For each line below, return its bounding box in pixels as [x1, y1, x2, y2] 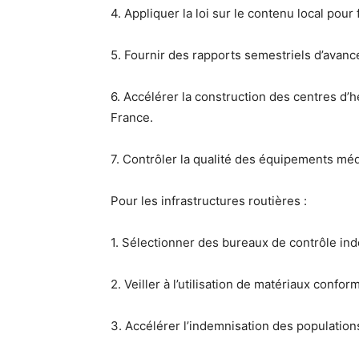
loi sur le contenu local [196, 6, 324, 21]
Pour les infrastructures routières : [111, 193, 307, 208]
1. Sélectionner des [111, 235, 222, 250]
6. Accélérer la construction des [111, 89, 293, 104]
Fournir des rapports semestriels [124, 47, 311, 63]
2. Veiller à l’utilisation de [111, 276, 254, 292]
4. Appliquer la [111, 6, 196, 21]
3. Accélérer [111, 318, 184, 333]
